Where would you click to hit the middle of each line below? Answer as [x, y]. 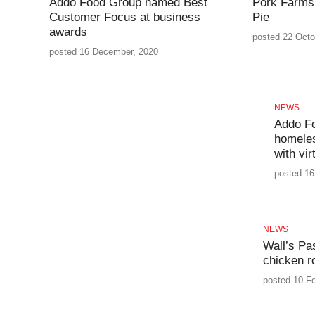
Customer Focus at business [124, 17]
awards [68, 32]
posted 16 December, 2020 [103, 51]
